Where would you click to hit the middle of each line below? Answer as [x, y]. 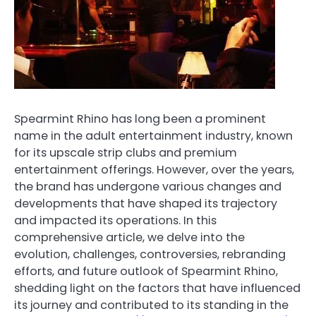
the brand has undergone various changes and [148, 187]
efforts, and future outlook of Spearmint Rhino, [146, 271]
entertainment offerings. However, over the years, [154, 170]
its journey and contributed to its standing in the [151, 305]
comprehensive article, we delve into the [129, 237]
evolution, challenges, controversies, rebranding [150, 254]
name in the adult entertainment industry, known [153, 136]
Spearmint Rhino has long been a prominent [140, 119]
